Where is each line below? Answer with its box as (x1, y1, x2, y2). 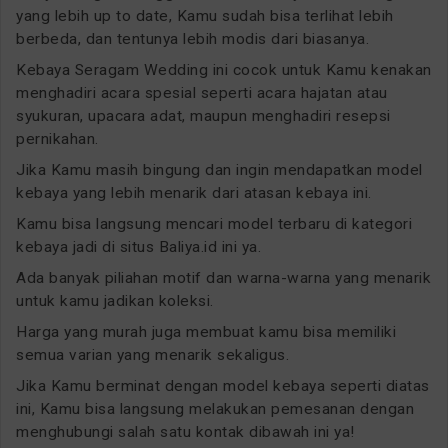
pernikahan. (16, 130, 99, 149)
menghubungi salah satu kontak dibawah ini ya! (16, 423, 355, 442)
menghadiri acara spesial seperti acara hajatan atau (16, 84, 388, 103)
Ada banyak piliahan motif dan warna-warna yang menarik (16, 269, 431, 288)
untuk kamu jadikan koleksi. (16, 292, 214, 311)
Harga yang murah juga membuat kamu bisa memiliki (16, 323, 396, 342)
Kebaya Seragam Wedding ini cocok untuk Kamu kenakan (16, 61, 432, 80)
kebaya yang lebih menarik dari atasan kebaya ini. (16, 184, 372, 203)
